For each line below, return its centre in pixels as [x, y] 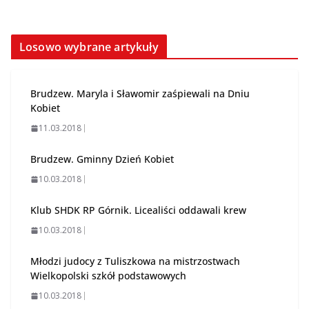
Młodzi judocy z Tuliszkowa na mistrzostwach [135, 261]
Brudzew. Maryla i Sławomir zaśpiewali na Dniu [140, 94]
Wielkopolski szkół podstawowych [108, 276]
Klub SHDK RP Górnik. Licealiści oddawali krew [138, 210]
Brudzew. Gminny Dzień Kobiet [102, 159]
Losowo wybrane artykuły [89, 47]
